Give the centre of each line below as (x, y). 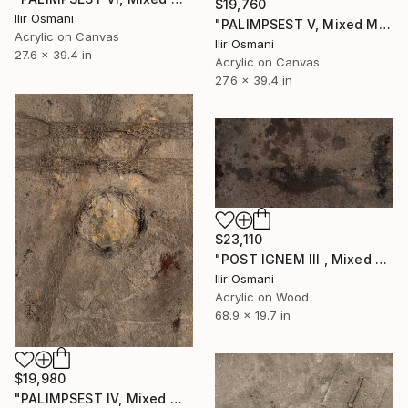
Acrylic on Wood (262, 296)
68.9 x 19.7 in (253, 315)
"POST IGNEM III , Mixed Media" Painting (381, 259)
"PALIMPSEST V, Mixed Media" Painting (384, 24)
